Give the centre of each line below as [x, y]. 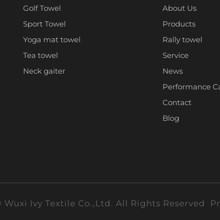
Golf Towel [42, 8]
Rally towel [182, 40]
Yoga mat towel [52, 40]
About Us [179, 8]
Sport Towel [44, 24]
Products [179, 24]
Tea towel [41, 55]
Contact [177, 102]
